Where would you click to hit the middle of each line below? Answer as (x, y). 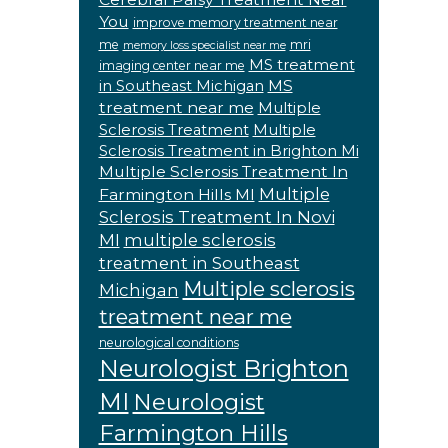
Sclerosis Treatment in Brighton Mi (228, 151)
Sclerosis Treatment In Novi (216, 217)
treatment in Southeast (199, 263)
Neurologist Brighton (223, 368)
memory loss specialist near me (204, 45)
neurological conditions (168, 342)
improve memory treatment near (235, 22)
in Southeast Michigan (181, 86)
